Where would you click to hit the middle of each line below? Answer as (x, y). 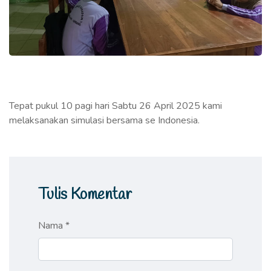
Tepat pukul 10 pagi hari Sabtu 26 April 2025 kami (116, 106)
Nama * (54, 226)
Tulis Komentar (85, 195)
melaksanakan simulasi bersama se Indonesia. (104, 121)
